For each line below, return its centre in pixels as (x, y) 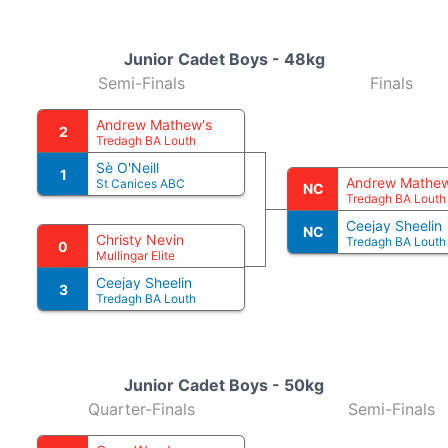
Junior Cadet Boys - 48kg (224, 59)
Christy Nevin (140, 239)
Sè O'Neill (127, 167)
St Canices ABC (140, 183)
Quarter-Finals (141, 409)
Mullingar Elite (135, 255)
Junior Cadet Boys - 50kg (224, 385)
